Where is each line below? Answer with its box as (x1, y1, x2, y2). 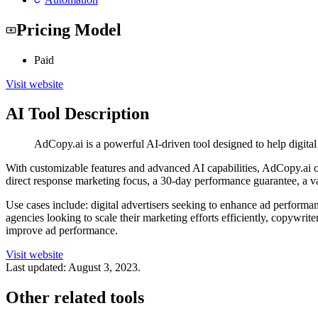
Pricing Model (16, 20, 121, 39)
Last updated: (6, 261, 66, 274)
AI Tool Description (6, 104, 149, 124)
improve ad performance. (6, 224, 118, 237)
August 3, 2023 (68, 261, 138, 274)
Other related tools (6, 288, 144, 307)
